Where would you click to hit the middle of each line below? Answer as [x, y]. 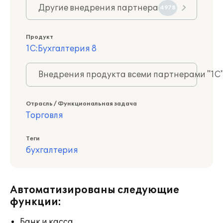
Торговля [45, 115]
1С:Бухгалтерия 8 [61, 49]
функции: [36, 202]
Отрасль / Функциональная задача [81, 104]
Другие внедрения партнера [98, 8]
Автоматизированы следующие [95, 190]
